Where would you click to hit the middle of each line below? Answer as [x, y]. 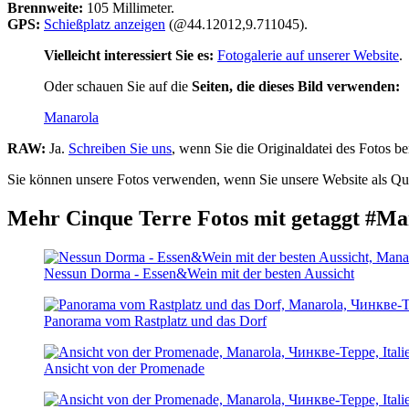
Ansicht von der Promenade [124, 369]
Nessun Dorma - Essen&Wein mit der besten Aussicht [199, 274]
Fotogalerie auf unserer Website [308, 56]
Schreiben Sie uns [120, 149]
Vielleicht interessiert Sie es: [129, 56]
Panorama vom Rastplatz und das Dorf [155, 321]
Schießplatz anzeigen [105, 25]
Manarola [71, 118]
